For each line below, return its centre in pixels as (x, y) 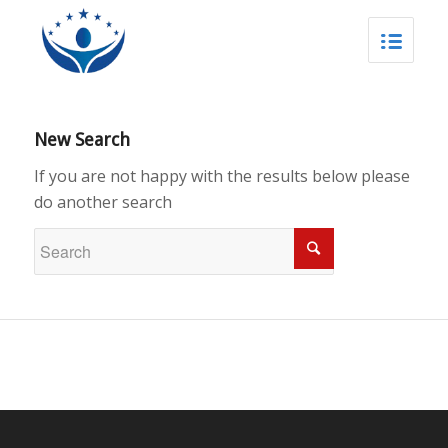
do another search (102, 201)
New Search (81, 139)
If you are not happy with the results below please (221, 175)
